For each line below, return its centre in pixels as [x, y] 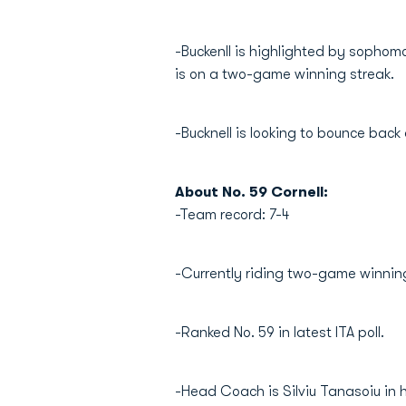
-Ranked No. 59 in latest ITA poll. [280, 333]
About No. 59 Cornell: [251, 192]
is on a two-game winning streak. [285, 74]
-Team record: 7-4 [232, 215]
